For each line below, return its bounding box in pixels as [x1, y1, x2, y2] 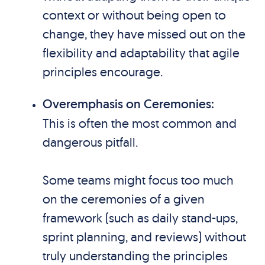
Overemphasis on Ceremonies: [42, 96, 214, 112]
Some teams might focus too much [42, 172, 234, 188]
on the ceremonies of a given [42, 191, 205, 206]
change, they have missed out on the [42, 26, 245, 41]
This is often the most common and [42, 115, 237, 131]
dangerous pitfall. [42, 134, 138, 150]
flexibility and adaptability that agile [42, 45, 240, 60]
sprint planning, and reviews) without [42, 229, 246, 244]
